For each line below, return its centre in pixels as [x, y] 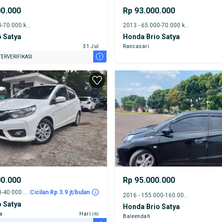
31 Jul [91, 47]
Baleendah [137, 217]
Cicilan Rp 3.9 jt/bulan [59, 193]
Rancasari [136, 47]
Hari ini [89, 214]
